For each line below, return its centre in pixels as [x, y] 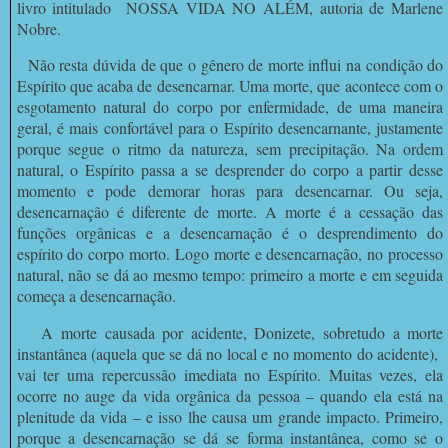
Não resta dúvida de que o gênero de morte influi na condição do [230, 65]
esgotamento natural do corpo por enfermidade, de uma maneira [230, 107]
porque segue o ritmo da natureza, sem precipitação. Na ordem [230, 149]
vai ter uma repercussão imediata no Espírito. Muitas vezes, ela [230, 375]
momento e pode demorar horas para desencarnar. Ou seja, [230, 191]
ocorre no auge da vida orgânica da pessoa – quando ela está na [230, 396]
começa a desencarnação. [96, 296]
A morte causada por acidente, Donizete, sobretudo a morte [230, 333]
